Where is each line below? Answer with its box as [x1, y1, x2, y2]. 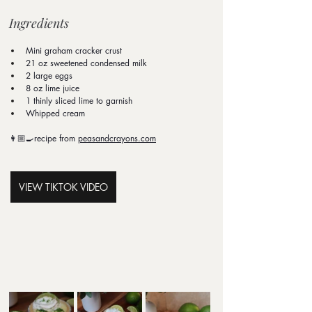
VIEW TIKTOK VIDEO [19, 180, 108, 194]
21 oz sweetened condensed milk [26, 56, 147, 69]
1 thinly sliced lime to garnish [26, 94, 132, 107]
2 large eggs [26, 69, 72, 81]
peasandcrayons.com [78, 132, 156, 144]
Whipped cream [26, 107, 85, 119]
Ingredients [9, 14, 69, 31]
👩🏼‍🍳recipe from [9, 132, 78, 144]
